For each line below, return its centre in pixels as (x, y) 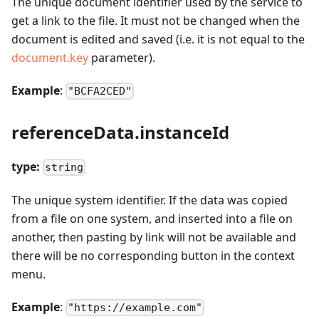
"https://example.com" (135, 308)
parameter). (122, 57)
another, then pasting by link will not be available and (154, 237)
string (64, 168)
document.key (50, 57)
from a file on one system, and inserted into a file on (152, 219)
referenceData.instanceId (120, 132)
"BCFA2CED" (100, 91)
